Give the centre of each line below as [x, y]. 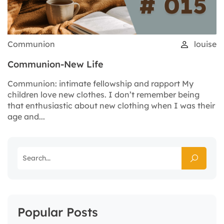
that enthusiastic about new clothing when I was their [111, 106]
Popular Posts [58, 212]
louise [204, 44]
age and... [26, 117]
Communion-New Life [55, 64]
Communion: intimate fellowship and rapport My [100, 84]
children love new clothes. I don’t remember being [103, 95]
